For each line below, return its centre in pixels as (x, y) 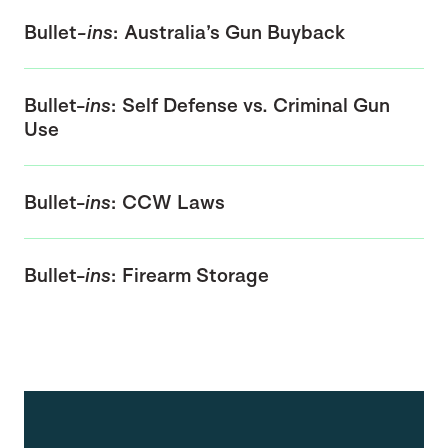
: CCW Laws (168, 201)
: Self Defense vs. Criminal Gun (250, 104)
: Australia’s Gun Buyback (229, 31)
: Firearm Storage (190, 274)
